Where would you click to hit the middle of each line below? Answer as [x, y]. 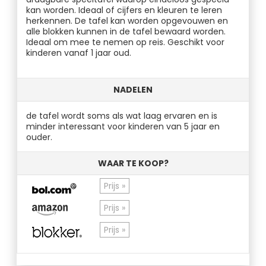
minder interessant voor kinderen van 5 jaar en [123, 126]
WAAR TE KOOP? [133, 163]
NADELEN [133, 90]
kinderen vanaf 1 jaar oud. [79, 53]
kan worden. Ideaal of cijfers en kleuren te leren [124, 10]
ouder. [39, 137]
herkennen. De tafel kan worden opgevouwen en [127, 21]
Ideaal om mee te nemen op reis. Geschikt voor [126, 42]
